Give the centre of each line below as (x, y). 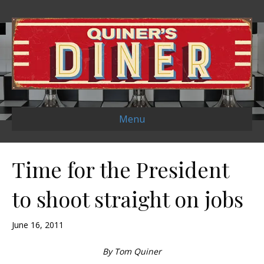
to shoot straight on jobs (128, 199)
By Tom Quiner (132, 252)
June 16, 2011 (38, 225)
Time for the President (120, 169)
